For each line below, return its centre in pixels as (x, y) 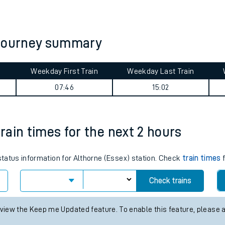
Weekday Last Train (161, 71)
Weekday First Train (64, 71)
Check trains (170, 181)
